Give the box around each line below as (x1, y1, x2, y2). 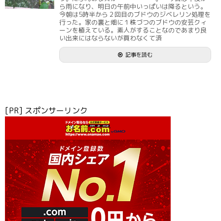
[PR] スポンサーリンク (5, 105, 88, 116)
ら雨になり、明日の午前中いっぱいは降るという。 (59, 2, 207, 11)
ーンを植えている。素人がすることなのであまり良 (59, 26, 207, 35)
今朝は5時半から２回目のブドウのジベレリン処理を (59, 10, 211, 19)
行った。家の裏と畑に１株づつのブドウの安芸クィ (59, 18, 207, 27)
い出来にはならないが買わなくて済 (59, 34, 162, 42)
